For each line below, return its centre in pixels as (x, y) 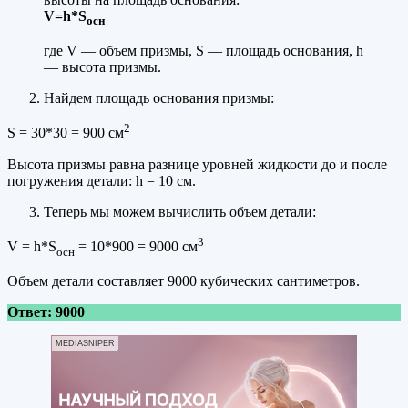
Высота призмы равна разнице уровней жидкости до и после (197, 164)
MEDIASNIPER (85, 344)
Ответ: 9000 (46, 312)
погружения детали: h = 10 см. (102, 180)
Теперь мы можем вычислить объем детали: (180, 211)
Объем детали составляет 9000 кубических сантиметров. (184, 281)
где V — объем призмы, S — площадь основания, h (204, 51)
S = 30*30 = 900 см (66, 133)
